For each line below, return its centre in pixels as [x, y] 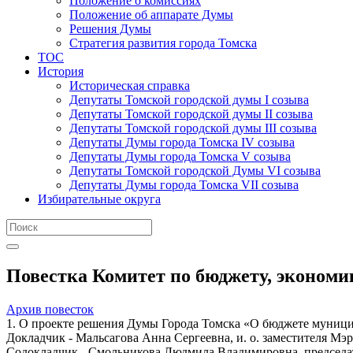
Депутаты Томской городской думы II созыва [191, 113]
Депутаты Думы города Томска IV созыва [182, 142]
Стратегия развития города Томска [163, 43]
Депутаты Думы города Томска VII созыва [184, 184]
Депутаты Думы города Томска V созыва [180, 156]
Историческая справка [130, 85]
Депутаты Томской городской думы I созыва [189, 99]
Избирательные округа [99, 199]
